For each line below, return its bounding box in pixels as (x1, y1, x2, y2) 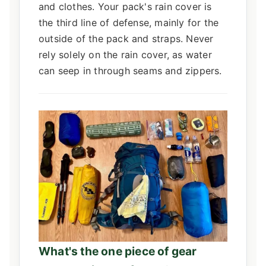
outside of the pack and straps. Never (39, 32, 214, 45)
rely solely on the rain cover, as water (39, 48, 212, 61)
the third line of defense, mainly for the (39, 16, 219, 28)
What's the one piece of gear (39, 244, 197, 259)
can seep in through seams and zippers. (39, 64, 222, 77)
